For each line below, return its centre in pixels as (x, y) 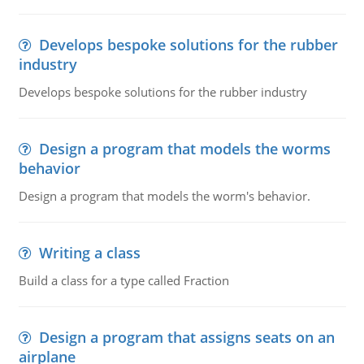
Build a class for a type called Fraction (123, 280)
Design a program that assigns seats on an (186, 337)
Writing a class (89, 253)
